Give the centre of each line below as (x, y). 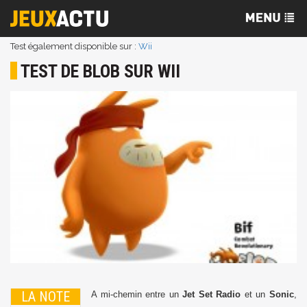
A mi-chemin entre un (137, 295)
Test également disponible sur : (74, 46)
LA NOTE (46, 297)
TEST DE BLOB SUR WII (100, 71)
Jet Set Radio (212, 295)
